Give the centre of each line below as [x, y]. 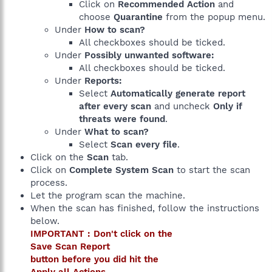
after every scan [115, 106]
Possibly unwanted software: [149, 55]
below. [45, 221]
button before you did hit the [94, 259]
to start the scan [212, 170]
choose [96, 17]
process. [49, 182]
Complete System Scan [121, 170]
